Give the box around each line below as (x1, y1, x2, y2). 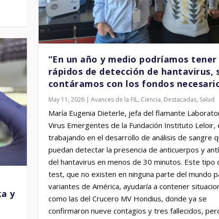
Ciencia (140, 95, 161, 104)
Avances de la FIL (90, 95, 138, 104)
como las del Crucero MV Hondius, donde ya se (48, 194, 207, 204)
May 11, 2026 (48, 95, 85, 104)
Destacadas (163, 95, 197, 104)
